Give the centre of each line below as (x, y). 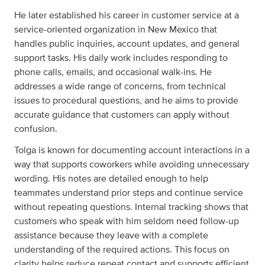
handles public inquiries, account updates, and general (127, 44)
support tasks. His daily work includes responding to (121, 58)
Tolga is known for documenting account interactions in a (132, 150)
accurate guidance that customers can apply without (122, 115)
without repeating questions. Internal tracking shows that (131, 207)
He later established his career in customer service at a (127, 15)
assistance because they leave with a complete (111, 235)
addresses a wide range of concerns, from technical (120, 86)
